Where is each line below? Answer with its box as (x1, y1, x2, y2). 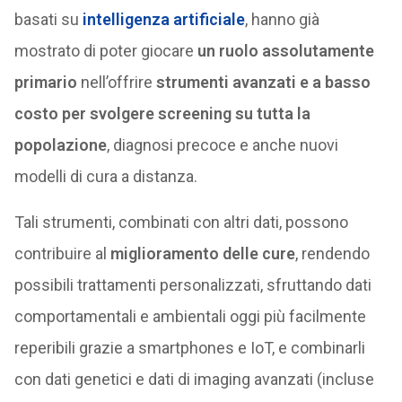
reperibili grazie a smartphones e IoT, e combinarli (13, 338, 365, 357)
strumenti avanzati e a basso (152, 73, 371, 92)
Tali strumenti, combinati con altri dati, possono (13, 213, 348, 232)
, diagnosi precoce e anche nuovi (106, 135, 338, 154)
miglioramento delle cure (109, 244, 295, 263)
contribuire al (13, 244, 110, 263)
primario (13, 73, 77, 92)
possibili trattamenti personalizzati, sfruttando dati (13, 275, 371, 294)
